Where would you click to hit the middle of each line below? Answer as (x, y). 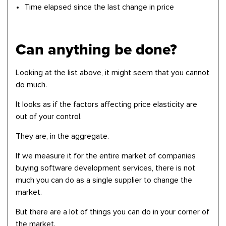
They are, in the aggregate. (63, 136)
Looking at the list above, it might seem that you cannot (112, 73)
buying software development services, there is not (105, 168)
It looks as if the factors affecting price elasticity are (106, 104)
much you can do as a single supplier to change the (104, 180)
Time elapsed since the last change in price (99, 7)
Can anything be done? (96, 50)
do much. (31, 85)
